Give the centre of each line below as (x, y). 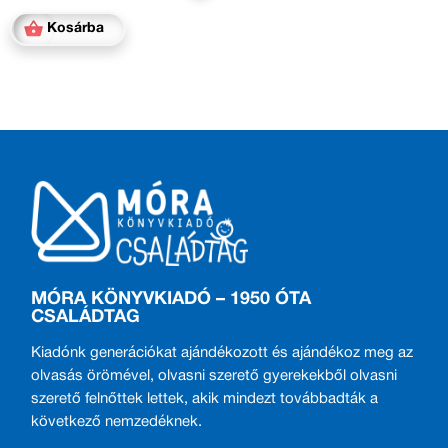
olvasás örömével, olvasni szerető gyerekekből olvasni (214, 375)
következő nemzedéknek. (117, 421)
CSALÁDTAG (86, 317)
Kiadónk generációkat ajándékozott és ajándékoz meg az (222, 352)
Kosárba (75, 28)
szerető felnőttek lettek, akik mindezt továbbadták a (205, 398)
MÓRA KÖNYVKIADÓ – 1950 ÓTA (171, 299)
